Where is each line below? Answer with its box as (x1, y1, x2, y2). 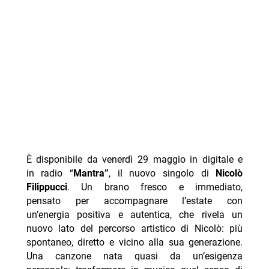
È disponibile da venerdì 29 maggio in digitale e (26, 154, 243, 166)
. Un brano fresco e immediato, (67, 181, 243, 193)
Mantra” (73, 168, 109, 180)
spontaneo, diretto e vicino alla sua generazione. (26, 237, 243, 249)
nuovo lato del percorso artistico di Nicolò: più (26, 223, 243, 235)
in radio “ (26, 168, 74, 180)
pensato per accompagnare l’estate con (26, 195, 243, 207)
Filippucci (26, 181, 67, 193)
